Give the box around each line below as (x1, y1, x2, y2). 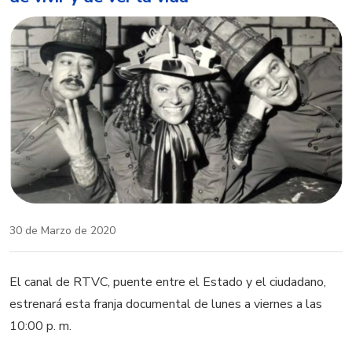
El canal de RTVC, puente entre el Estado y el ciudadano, (9, 273, 326, 291)
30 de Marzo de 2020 (9, 223, 115, 239)
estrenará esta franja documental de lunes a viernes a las (9, 295, 322, 313)
